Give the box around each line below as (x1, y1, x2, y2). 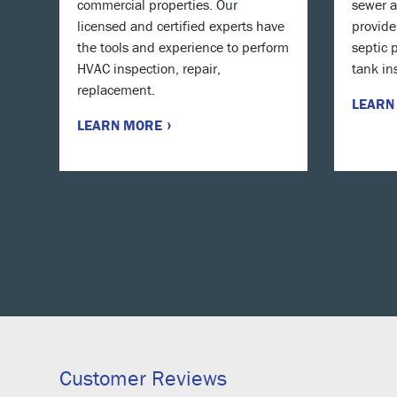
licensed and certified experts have (77, 16, 284, 35)
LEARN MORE (77, 115, 166, 134)
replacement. (77, 80, 155, 98)
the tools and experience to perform (77, 37, 289, 56)
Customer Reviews (59, 364, 227, 391)
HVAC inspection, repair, (77, 58, 221, 77)
